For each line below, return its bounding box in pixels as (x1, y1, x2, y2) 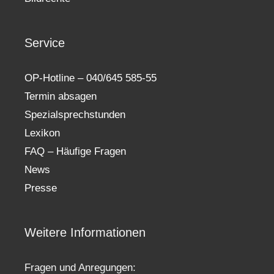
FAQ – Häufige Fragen (24, 145, 126, 157)
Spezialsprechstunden (24, 108, 125, 120)
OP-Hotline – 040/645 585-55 (24, 72, 157, 84)
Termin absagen (24, 90, 97, 102)
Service (24, 35, 65, 50)
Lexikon (24, 127, 60, 139)
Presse (24, 182, 57, 194)
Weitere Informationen (24, 225, 146, 239)
